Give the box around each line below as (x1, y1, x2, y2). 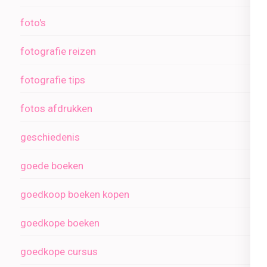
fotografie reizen (20, 45, 96, 58)
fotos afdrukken (20, 103, 92, 115)
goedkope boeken (20, 217, 100, 229)
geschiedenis (20, 131, 80, 144)
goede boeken (20, 160, 83, 172)
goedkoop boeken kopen (20, 188, 129, 201)
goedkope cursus (20, 246, 98, 258)
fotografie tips (20, 74, 85, 86)
